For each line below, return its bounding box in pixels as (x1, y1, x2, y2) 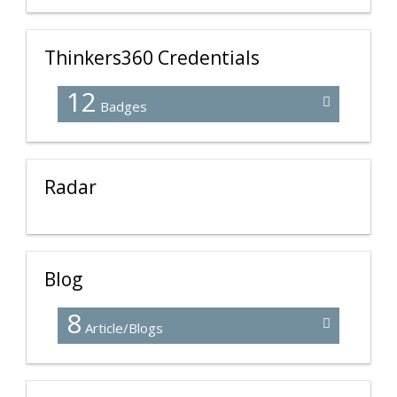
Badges (97, 97, 147, 116)
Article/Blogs (82, 319, 163, 338)
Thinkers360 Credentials (44, 45, 260, 71)
